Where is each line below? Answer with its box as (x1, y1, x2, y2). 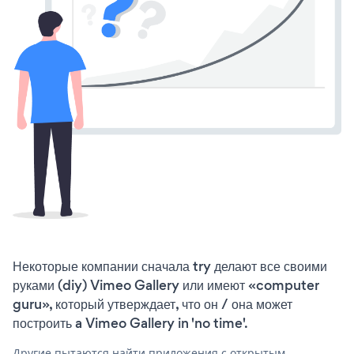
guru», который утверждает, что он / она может (13, 294, 292, 314)
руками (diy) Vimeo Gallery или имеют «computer (13, 275, 319, 295)
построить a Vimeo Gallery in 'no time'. (13, 313, 248, 333)
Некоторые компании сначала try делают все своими (13, 256, 327, 276)
